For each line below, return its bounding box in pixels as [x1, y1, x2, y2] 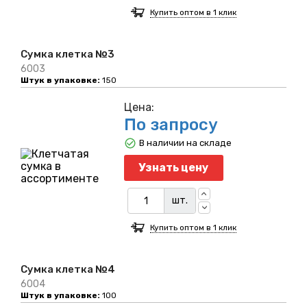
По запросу [123, 115, 218, 135]
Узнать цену [138, 161, 209, 175]
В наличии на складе [138, 138, 232, 149]
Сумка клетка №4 [21, 263, 115, 276]
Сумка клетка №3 [21, 48, 114, 61]
